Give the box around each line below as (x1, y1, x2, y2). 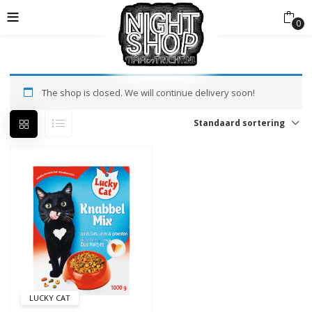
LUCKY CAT (29, 292, 71, 304)
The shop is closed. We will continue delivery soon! (41, 86, 255, 99)
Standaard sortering (193, 117, 285, 129)
